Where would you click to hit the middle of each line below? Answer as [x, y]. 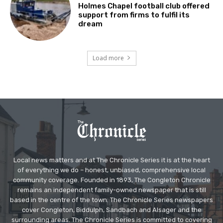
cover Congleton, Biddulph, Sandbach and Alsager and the [111, 210]
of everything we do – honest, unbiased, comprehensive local [111, 170]
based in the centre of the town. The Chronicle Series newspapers [111, 200]
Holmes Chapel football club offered [144, 6]
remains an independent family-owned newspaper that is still [111, 190]
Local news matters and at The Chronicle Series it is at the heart [111, 160]
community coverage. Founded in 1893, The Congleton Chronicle [111, 180]
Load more [108, 58]
